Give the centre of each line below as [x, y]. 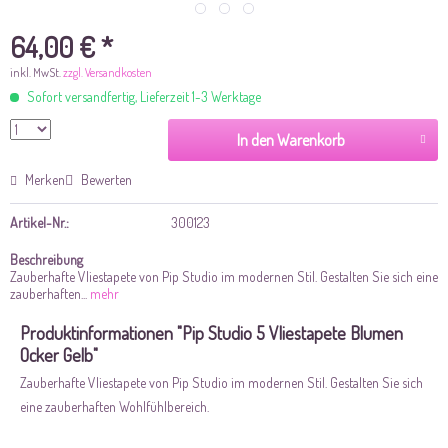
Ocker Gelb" [59, 355]
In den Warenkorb [291, 140]
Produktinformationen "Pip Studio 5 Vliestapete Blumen [211, 333]
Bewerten [105, 179]
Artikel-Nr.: [39, 222]
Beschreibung [46, 259]
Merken [45, 179]
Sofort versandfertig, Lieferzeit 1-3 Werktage [142, 96]
